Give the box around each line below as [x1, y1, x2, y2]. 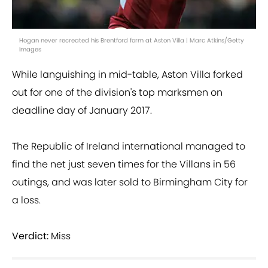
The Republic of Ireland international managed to [12, 139, 245, 154]
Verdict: [12, 229, 48, 243]
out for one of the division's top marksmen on [12, 86, 223, 100]
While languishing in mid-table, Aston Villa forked [12, 68, 243, 82]
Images [19, 45, 41, 54]
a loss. [12, 193, 41, 208]
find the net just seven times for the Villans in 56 [12, 157, 236, 172]
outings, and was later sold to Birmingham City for [12, 175, 248, 190]
